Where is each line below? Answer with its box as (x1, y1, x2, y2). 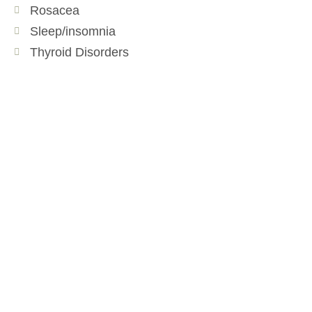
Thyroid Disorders (29, 45, 129, 59)
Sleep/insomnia (29, 24, 116, 38)
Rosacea (29, 3, 79, 17)
